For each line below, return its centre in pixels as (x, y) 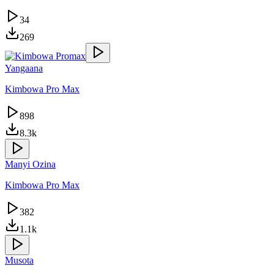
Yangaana (24, 68)
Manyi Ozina (30, 165)
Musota (19, 261)
